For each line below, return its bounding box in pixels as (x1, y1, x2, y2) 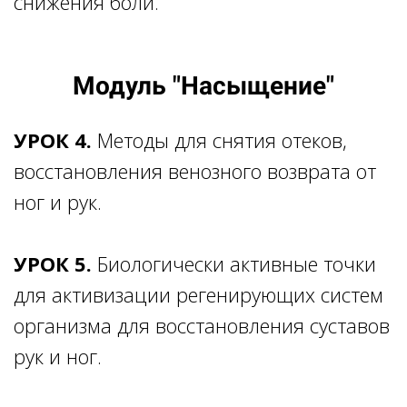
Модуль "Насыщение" (73, 70, 334, 101)
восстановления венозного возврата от (14, 156, 376, 184)
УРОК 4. (14, 125, 97, 154)
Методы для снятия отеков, (97, 125, 347, 154)
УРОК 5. (14, 249, 92, 277)
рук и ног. (14, 342, 102, 370)
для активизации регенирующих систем (14, 280, 383, 308)
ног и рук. (14, 187, 102, 215)
